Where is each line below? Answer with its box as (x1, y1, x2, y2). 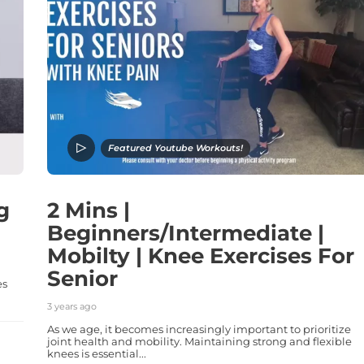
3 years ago (46, 300, 97, 312)
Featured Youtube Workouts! (107, 141, 243, 154)
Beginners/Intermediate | (46, 219, 324, 246)
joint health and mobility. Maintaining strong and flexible (46, 334, 352, 348)
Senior (46, 265, 118, 292)
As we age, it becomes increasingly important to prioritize (46, 322, 351, 336)
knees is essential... (46, 346, 146, 360)
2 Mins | (46, 197, 130, 223)
